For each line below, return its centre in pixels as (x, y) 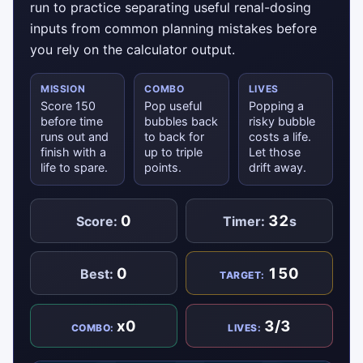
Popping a (276, 106)
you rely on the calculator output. (132, 50)
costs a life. (280, 137)
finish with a (73, 152)
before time (72, 122)
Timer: (245, 222)
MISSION (63, 89)
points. (163, 168)
